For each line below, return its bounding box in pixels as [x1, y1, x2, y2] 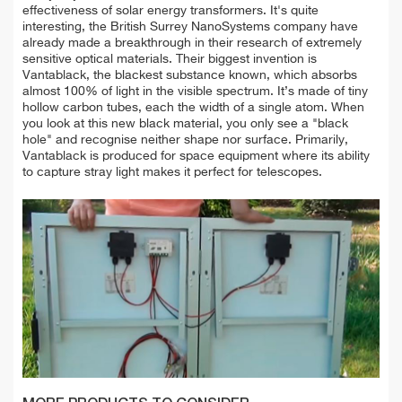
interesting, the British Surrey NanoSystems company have [22, 21, 358, 34]
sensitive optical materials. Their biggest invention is [22, 53, 317, 66]
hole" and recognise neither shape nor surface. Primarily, [22, 134, 348, 147]
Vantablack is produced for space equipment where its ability [22, 150, 370, 163]
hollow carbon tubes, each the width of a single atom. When [22, 101, 364, 115]
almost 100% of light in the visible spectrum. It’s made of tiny [22, 85, 368, 99]
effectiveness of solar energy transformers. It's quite [22, 4, 319, 18]
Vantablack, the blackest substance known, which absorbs [22, 69, 357, 83]
